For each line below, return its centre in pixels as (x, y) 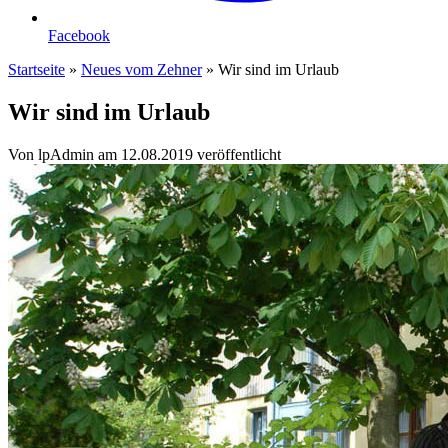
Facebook (79, 35)
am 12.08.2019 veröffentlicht (189, 154)
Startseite (36, 69)
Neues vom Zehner (141, 69)
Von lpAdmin (51, 154)
